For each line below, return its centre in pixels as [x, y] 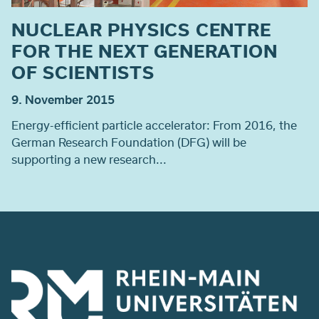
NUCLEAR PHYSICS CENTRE [141, 29]
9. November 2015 [63, 99]
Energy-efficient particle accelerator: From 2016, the [154, 125]
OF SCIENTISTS [83, 72]
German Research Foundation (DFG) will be [129, 142]
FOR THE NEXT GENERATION [145, 50]
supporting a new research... [89, 159]
